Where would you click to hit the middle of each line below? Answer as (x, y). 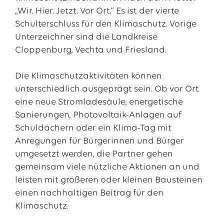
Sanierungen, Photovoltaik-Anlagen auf (98, 115)
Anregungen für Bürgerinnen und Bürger (99, 141)
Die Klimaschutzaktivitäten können (88, 76)
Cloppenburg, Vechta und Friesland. (90, 50)
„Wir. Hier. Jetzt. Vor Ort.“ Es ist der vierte (97, 11)
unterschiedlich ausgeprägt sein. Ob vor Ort (107, 89)
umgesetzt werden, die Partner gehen (94, 154)
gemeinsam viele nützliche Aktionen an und (107, 167)
